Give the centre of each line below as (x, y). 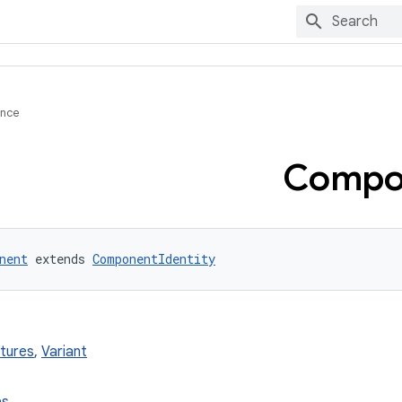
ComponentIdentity (154, 259)
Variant (64, 352)
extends (60, 259)
